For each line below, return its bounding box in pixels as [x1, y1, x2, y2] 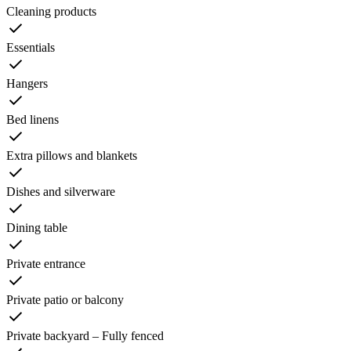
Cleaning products [6, 5, 96, 19]
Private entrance [6, 257, 85, 271]
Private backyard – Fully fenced [6, 329, 164, 343]
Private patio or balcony [6, 293, 124, 307]
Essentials [6, 41, 55, 55]
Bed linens [6, 113, 59, 127]
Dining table [6, 221, 67, 235]
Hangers [6, 77, 48, 91]
